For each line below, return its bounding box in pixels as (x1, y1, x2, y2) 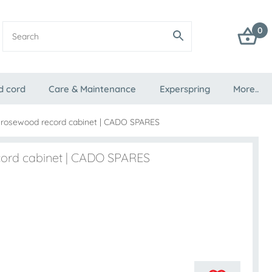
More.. (233, 83, 259, 95)
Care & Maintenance (49, 83, 137, 95)
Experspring (159, 83, 210, 95)
